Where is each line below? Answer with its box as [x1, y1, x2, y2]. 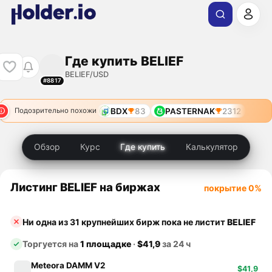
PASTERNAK [165, 106, 215, 116]
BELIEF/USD [64, 69, 109, 79]
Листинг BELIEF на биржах [10, 180, 161, 194]
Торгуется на [22, 239, 81, 250]
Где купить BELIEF [64, 53, 183, 69]
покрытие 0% [203, 183, 262, 194]
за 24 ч [160, 239, 191, 250]
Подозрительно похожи [14, 106, 97, 115]
